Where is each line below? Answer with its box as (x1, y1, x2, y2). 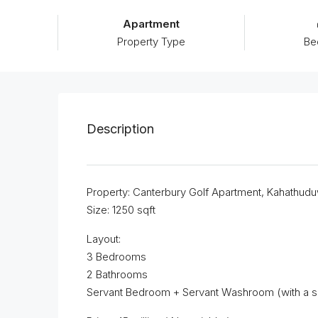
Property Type (116, 35, 185, 49)
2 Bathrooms (87, 268, 148, 282)
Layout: (87, 232, 121, 246)
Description (87, 121, 154, 137)
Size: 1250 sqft (87, 203, 155, 217)
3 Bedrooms (87, 250, 146, 264)
